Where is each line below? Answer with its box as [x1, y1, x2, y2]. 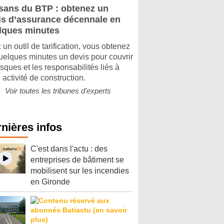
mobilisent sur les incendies [30, 166, 129, 175]
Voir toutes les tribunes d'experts [5, 86, 111, 95]
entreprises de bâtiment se [30, 155, 124, 164]
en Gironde [30, 177, 70, 186]
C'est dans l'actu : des [30, 144, 107, 153]
